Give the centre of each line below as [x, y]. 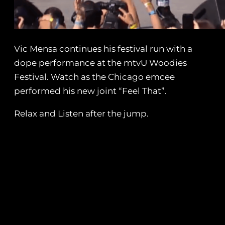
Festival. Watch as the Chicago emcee [94, 77]
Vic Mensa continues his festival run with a [103, 49]
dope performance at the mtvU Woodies [100, 63]
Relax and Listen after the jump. [81, 114]
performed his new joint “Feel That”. [90, 91]
